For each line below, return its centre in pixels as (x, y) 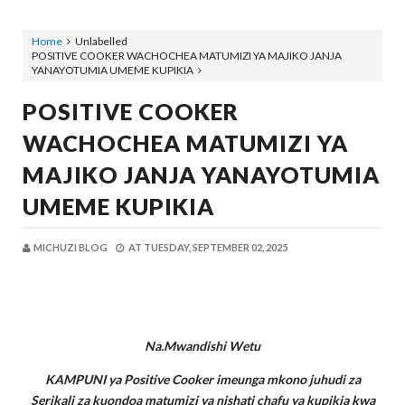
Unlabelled (101, 42)
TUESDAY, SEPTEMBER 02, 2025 (216, 248)
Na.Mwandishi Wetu (202, 346)
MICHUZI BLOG (71, 248)
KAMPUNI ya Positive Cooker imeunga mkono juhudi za (202, 380)
